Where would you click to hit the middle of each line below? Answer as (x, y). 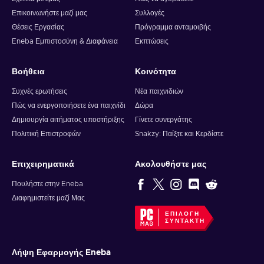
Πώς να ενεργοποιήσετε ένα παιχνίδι (69, 105)
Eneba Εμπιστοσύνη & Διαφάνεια (65, 41)
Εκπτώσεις (152, 41)
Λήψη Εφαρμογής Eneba (61, 253)
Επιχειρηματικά (43, 164)
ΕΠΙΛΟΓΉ (182, 214)
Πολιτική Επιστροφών (46, 134)
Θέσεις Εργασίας (38, 27)
